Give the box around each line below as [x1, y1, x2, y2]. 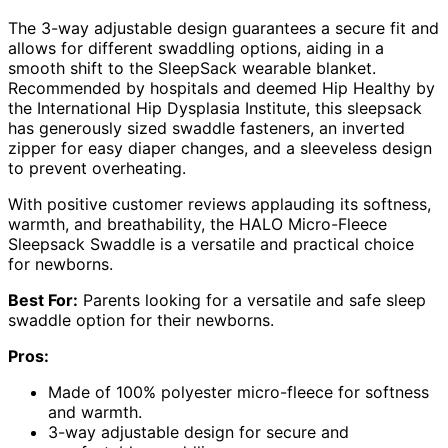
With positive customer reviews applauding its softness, [8, 194, 431, 215]
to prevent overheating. [8, 158, 186, 179]
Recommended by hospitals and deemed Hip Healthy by [8, 78, 435, 99]
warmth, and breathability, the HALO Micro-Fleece [8, 214, 387, 235]
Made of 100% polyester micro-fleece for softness [48, 382, 429, 403]
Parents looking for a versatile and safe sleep [78, 290, 426, 311]
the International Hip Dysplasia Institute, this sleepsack [8, 98, 422, 119]
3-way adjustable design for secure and [48, 422, 349, 443]
